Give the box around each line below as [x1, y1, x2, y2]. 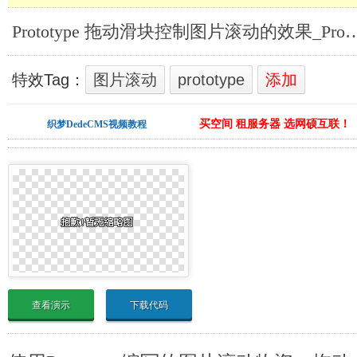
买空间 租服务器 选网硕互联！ [198, 118, 351, 130]
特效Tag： [12, 71, 85, 88]
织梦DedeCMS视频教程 [47, 119, 147, 130]
